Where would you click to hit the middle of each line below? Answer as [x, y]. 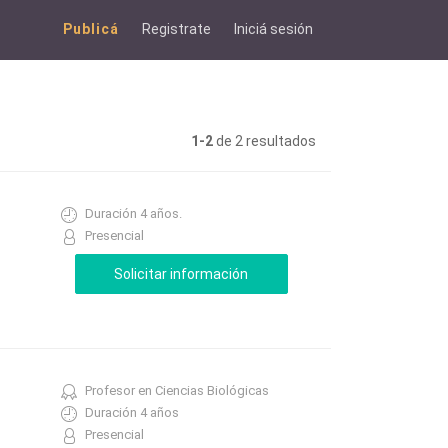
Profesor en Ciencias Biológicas [176, 390]
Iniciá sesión [273, 29]
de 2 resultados [264, 141]
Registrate [176, 29]
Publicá [91, 29]
